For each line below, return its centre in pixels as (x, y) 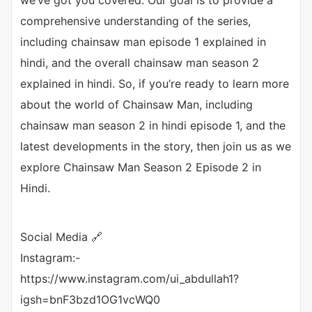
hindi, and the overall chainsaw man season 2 (140, 63)
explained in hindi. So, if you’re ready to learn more (155, 84)
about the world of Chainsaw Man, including (136, 105)
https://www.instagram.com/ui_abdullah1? (130, 279)
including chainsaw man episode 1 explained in (143, 42)
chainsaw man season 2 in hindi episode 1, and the (153, 126)
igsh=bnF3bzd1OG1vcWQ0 (90, 300)
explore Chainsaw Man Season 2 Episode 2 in (141, 167)
